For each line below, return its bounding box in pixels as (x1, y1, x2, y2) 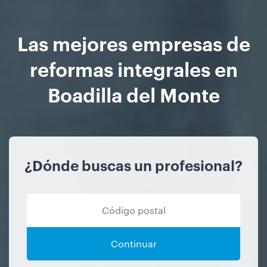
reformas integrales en (29, 55, 238, 81)
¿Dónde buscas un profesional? (24, 155, 243, 175)
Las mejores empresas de (17, 29, 250, 55)
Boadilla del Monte (47, 80, 220, 107)
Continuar (110, 237, 157, 250)
